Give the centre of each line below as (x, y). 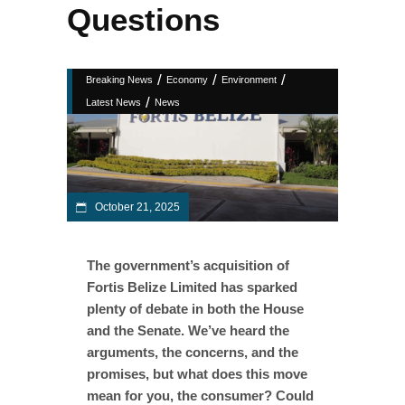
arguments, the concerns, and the (193, 352)
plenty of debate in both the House (195, 308)
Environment (249, 80)
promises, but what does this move (197, 373)
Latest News (113, 102)
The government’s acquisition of (188, 265)
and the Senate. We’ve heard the (188, 330)
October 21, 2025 (136, 207)
